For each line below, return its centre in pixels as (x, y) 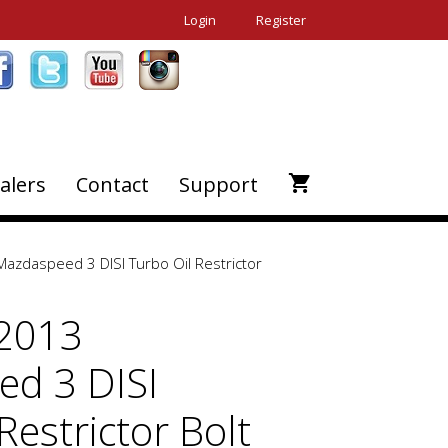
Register (281, 20)
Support (218, 184)
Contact (112, 184)
